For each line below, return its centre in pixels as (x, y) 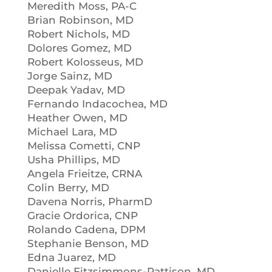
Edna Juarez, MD (71, 257)
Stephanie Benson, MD (88, 243)
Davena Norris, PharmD (90, 202)
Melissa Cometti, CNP (83, 146)
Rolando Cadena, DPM (86, 229)
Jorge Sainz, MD (70, 76)
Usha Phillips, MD (73, 160)
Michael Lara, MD (72, 132)
